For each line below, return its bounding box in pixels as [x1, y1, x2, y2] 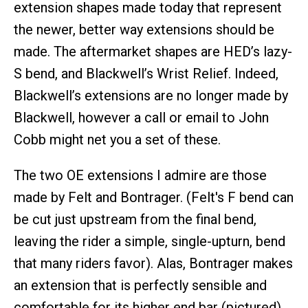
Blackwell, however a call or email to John [14, 109, 269, 126]
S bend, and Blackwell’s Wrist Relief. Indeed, [14, 65, 278, 82]
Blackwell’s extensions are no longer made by [14, 87, 288, 104]
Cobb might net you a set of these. [14, 131, 221, 148]
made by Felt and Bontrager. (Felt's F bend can [14, 189, 294, 206]
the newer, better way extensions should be [14, 21, 274, 38]
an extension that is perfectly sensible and [14, 277, 267, 294]
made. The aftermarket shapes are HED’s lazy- [14, 43, 292, 60]
